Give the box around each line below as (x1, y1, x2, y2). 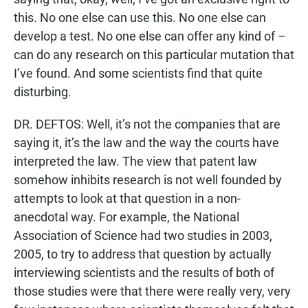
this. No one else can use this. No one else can (14, 10, 266, 25)
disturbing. (14, 85, 71, 99)
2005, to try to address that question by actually (14, 247, 272, 261)
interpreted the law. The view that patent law (14, 154, 257, 168)
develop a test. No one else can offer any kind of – (14, 29, 286, 43)
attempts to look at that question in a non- (14, 191, 241, 206)
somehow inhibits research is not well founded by (14, 173, 282, 187)
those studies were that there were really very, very (14, 284, 291, 298)
